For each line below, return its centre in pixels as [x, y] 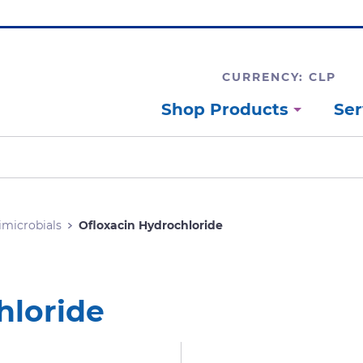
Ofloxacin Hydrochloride [151, 225]
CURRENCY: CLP [279, 77]
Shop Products [227, 109]
